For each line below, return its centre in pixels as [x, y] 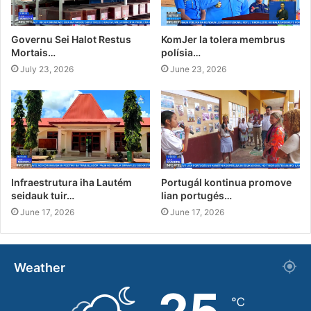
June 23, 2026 [198, 69]
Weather [40, 267]
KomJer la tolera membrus [223, 39]
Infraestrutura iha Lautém [72, 182]
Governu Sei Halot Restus [71, 39]
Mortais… [33, 52]
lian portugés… [196, 195]
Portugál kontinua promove [226, 182]
